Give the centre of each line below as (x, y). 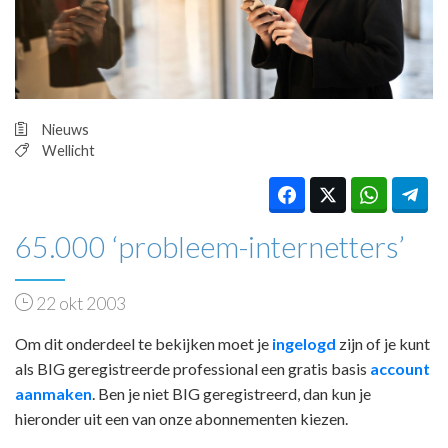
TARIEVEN (158, 57)
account (400, 368)
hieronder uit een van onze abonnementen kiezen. (181, 418)
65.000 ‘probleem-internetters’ (210, 246)
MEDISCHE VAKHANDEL (198, 113)
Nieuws (65, 129)
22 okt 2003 (79, 303)
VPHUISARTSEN (184, 85)
